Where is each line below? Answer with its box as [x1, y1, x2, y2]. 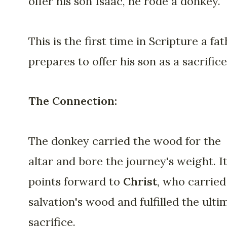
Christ [123, 174, 157, 188]
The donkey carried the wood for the [28, 133, 221, 148]
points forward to [28, 174, 123, 188]
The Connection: [28, 94, 117, 108]
